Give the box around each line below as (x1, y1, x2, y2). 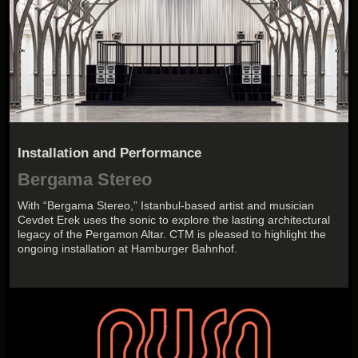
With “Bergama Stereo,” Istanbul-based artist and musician (18, 199, 315, 213)
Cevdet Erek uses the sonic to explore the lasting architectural (18, 213, 331, 227)
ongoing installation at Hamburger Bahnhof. (18, 242, 238, 256)
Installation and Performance (18, 145, 202, 161)
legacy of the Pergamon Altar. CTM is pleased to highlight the (18, 228, 327, 241)
